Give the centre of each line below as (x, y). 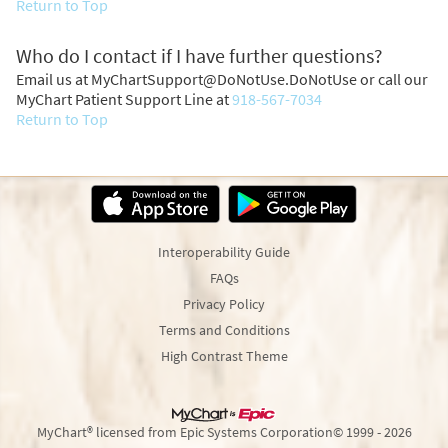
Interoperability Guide (224, 251)
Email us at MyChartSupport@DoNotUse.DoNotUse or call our (222, 78)
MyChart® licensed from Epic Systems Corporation (184, 432)
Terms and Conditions (224, 329)
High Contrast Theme (224, 355)
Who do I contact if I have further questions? (199, 55)
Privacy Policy (224, 303)
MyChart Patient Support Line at (124, 98)
